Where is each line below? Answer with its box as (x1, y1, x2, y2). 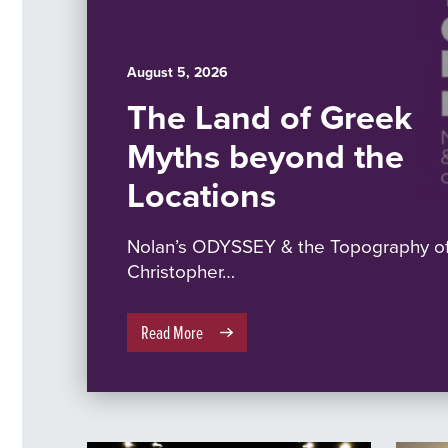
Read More (141, 319, 203, 345)
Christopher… (127, 257, 235, 284)
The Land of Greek (127, 92, 412, 142)
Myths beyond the (127, 131, 404, 181)
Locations (127, 170, 276, 220)
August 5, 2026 (127, 62, 228, 82)
